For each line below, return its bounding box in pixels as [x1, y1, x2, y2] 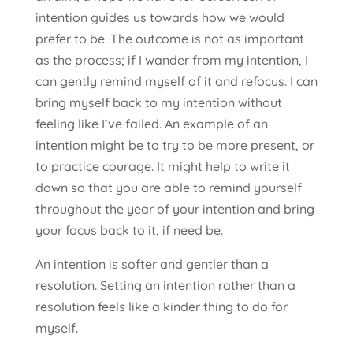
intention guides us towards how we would [35, 9, 284, 25]
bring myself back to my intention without [35, 94, 282, 110]
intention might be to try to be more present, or [35, 136, 314, 153]
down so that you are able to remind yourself [35, 179, 302, 195]
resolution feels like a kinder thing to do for [35, 298, 288, 314]
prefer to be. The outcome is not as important [35, 30, 304, 46]
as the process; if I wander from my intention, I [35, 51, 308, 68]
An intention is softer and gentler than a [35, 255, 269, 272]
